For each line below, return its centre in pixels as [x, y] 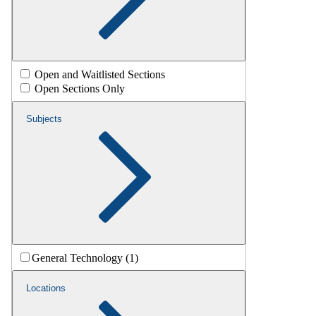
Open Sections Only [80, 89]
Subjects [44, 119]
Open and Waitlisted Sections [100, 75]
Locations [46, 288]
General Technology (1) [85, 258]
